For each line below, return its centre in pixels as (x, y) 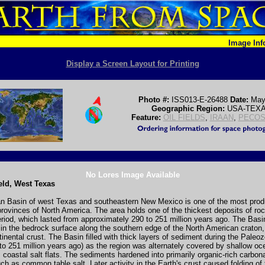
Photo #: (153, 99)
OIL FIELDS (184, 117)
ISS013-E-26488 (199, 99)
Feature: (147, 117)
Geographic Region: (189, 108)
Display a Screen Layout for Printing (132, 63)
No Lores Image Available (132, 174)
